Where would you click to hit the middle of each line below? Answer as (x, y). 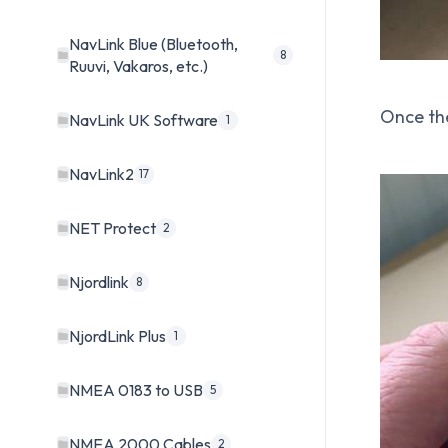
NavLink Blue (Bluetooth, (153, 44)
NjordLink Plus (117, 336)
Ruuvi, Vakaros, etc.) (138, 66)
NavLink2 (101, 174)
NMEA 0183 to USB (136, 390)
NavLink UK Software (143, 120)
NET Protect (112, 228)
